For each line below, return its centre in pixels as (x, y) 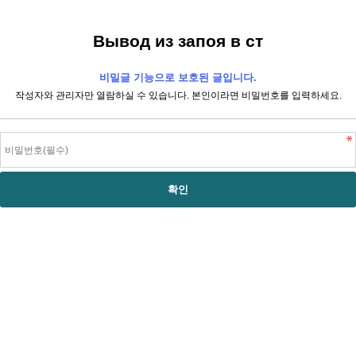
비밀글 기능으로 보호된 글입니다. (178, 77)
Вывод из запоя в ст (178, 41)
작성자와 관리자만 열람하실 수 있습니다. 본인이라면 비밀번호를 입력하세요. (178, 95)
